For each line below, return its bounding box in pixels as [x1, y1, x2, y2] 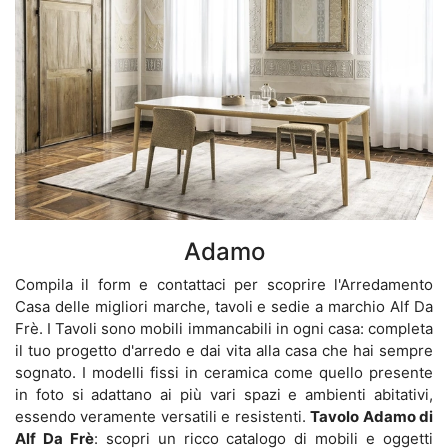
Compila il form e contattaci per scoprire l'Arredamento [15, 275, 433, 295]
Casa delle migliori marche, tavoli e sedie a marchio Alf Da [15, 297, 433, 317]
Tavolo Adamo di [310, 407, 434, 427]
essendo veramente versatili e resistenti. [15, 407, 311, 427]
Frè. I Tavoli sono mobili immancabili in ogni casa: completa [15, 319, 433, 339]
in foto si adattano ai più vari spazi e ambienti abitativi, [15, 385, 433, 405]
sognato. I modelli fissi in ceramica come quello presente [15, 363, 433, 383]
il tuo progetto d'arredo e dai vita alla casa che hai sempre [15, 341, 433, 361]
